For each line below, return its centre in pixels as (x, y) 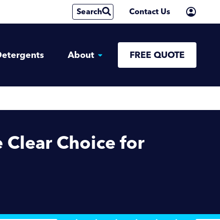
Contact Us (150, 12)
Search (89, 12)
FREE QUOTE (157, 55)
